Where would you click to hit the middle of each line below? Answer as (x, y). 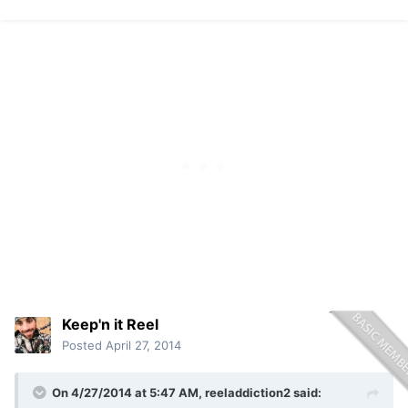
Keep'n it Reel (110, 325)
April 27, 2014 (143, 346)
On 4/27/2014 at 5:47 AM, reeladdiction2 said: (187, 393)
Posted (84, 346)
